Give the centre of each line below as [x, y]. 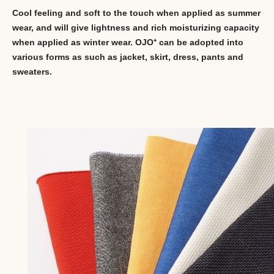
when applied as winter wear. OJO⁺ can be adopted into [128, 43]
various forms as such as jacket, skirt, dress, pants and [128, 57]
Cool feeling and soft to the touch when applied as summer [136, 13]
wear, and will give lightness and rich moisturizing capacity [136, 28]
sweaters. [32, 72]
